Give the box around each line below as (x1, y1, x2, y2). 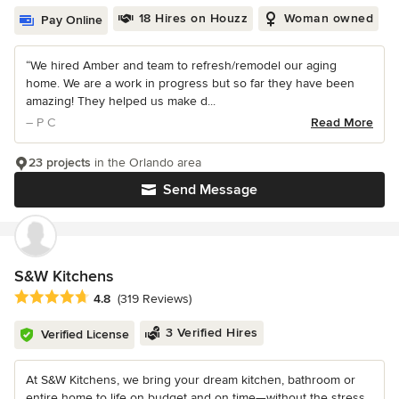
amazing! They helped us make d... (26, 94, 216, 110)
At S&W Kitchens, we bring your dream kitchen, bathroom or (26, 371, 355, 387)
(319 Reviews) (118, 290, 191, 306)
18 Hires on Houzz (138, 11, 248, 27)
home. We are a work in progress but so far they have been (26, 76, 354, 92)
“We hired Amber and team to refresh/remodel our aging (26, 58, 337, 74)
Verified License (41, 326, 129, 342)
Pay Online (41, 12, 102, 28)
